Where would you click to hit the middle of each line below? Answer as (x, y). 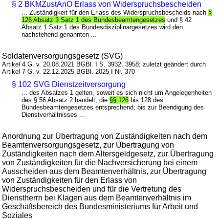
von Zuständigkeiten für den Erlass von (70, 180)
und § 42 (179, 20)
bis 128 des (146, 100)
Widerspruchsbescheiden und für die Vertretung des (92, 189)
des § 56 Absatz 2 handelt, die (66, 100)
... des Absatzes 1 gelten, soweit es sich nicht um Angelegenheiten (117, 93)
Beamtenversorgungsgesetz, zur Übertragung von (88, 145)
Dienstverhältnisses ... (54, 115)
